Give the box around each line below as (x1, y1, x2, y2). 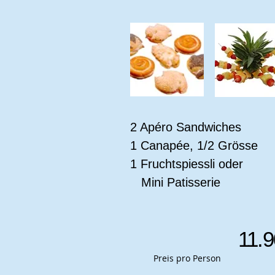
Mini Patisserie (130, 176, 224, 189)
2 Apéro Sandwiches (130, 120, 245, 134)
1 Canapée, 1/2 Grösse (130, 139, 258, 152)
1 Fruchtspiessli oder (130, 157, 243, 171)
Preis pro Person (153, 252, 221, 264)
